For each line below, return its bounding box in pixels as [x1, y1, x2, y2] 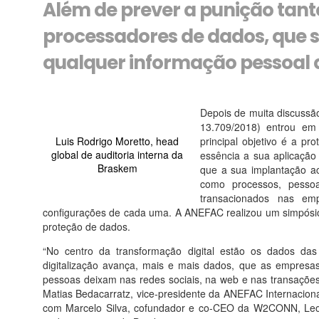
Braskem [97, 161, 137, 175]
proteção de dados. [43, 219, 130, 234]
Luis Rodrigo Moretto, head [56, 134, 179, 148]
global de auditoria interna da [51, 147, 183, 162]
